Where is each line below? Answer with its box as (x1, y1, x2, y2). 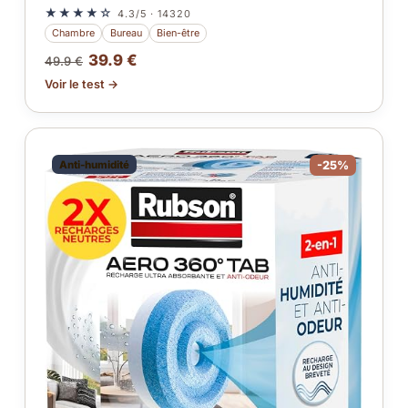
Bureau (109, 26, 142, 40)
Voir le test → (44, 76, 118, 91)
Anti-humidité (58, 158, 129, 171)
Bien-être (156, 26, 199, 40)
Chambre (52, 26, 96, 40)
